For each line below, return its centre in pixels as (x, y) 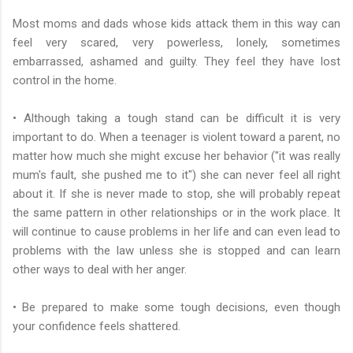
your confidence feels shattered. (97, 326)
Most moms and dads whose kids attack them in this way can (176, 23)
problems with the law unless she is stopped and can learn (176, 250)
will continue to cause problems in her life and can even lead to (176, 231)
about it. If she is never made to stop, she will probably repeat (176, 193)
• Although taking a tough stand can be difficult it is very (176, 118)
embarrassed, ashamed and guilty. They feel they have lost (176, 61)
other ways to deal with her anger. (100, 269)
